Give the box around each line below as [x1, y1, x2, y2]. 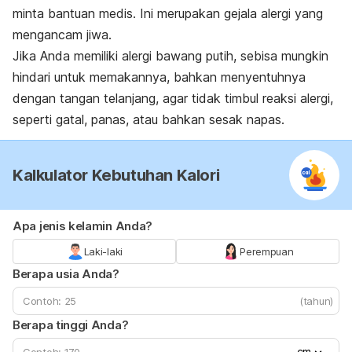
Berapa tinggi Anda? [13, 317, 129, 333]
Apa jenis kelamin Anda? [13, 218, 153, 234]
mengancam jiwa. [13, 27, 112, 43]
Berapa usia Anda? [13, 266, 119, 282]
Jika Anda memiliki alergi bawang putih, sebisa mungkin [13, 48, 328, 64]
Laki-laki [83, 245, 123, 258]
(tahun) [299, 295, 333, 308]
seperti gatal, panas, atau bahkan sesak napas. [13, 112, 284, 128]
